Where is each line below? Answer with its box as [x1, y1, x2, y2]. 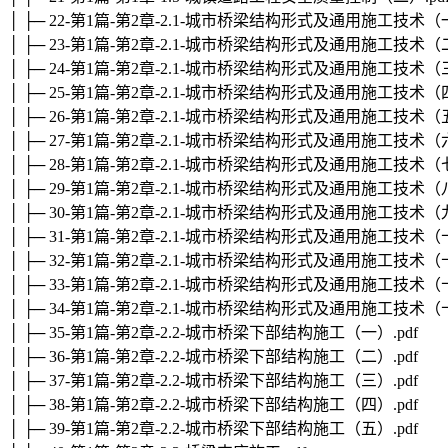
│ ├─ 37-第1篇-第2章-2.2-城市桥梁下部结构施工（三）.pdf [8, 372, 418, 390]
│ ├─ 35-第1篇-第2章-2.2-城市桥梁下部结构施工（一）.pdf [8, 324, 418, 342]
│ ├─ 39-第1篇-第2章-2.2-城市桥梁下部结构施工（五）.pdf [8, 420, 418, 438]
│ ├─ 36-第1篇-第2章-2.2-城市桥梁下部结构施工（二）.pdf [8, 348, 418, 366]
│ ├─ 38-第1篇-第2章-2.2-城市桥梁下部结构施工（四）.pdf [8, 396, 418, 414]
